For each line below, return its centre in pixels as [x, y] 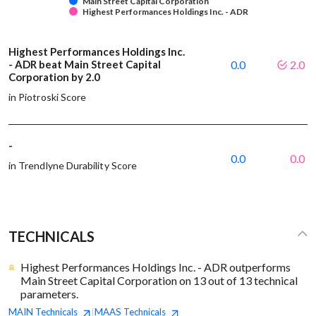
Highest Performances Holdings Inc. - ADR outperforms [156, 267]
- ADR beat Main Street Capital [85, 65]
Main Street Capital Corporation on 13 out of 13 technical [159, 281]
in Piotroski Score [48, 97]
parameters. [50, 294]
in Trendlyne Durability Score [73, 166]
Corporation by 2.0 [55, 77]
